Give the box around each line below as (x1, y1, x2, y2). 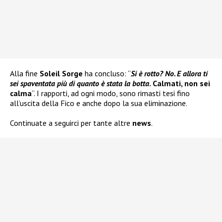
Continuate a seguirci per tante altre (10, 118, 132, 128)
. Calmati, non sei (149, 78, 210, 89)
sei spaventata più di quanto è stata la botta (10, 78, 149, 89)
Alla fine (10, 68, 40, 79)
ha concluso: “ (83, 68, 131, 79)
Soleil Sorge (40, 68, 83, 79)
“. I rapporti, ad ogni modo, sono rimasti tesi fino (32, 88, 190, 99)
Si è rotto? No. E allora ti (131, 68, 208, 79)
